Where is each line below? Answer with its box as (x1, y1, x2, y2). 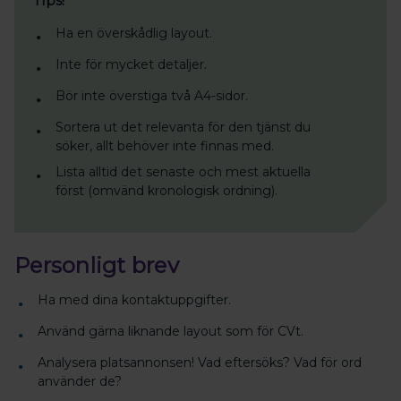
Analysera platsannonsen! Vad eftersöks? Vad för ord (38, 354, 362, 371)
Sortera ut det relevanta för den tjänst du (55, 118, 311, 135)
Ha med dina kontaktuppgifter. (38, 291, 235, 308)
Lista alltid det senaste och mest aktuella (55, 163, 311, 180)
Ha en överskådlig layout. (55, 24, 216, 41)
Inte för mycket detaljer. (55, 55, 210, 73)
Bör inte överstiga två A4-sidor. (55, 87, 248, 104)
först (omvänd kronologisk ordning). (55, 182, 277, 199)
